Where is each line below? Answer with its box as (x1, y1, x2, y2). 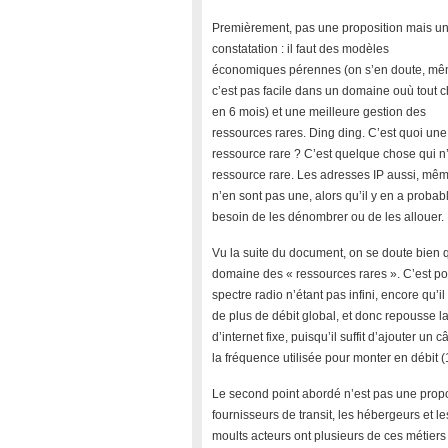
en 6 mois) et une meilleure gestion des (212, 105, 426, 119)
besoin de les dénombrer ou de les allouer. (212, 210, 444, 224)
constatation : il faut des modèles (212, 42, 389, 56)
